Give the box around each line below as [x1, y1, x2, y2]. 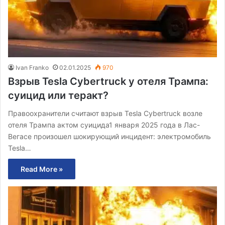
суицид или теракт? [8, 89, 108, 101]
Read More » [21, 164, 63, 173]
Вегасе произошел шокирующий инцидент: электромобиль [8, 132, 211, 141]
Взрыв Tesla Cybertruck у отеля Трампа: [8, 75, 208, 87]
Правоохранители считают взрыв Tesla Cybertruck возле [8, 108, 202, 118]
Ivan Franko [16, 63, 49, 71]
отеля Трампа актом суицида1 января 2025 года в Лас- [8, 120, 200, 129]
